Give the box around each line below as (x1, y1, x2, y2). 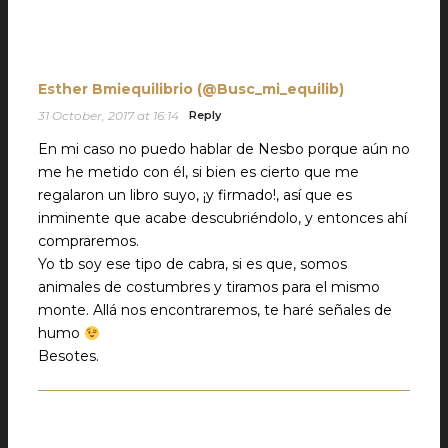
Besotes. (38, 347, 99, 366)
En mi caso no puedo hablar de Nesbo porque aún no (38, 140, 410, 159)
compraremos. (38, 232, 139, 251)
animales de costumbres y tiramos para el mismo (38, 278, 380, 297)
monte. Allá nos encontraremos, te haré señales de (38, 301, 392, 320)
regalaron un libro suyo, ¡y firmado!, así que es (38, 186, 352, 205)
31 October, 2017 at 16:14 (38, 108, 179, 124)
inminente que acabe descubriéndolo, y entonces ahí (38, 209, 407, 228)
